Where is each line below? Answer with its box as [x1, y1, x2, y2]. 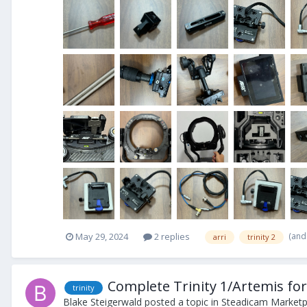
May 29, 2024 [75, 230, 128, 243]
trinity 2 [247, 231, 275, 242]
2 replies [152, 230, 190, 243]
